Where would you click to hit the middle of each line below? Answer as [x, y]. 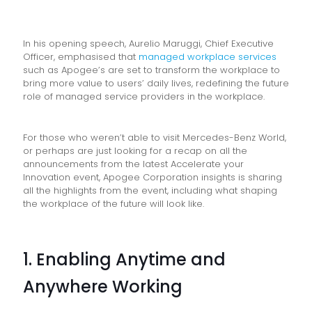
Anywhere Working [103, 286]
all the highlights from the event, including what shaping [150, 190]
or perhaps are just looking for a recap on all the [135, 150]
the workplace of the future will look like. [115, 203]
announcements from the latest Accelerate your [133, 164]
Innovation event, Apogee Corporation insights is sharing [153, 177]
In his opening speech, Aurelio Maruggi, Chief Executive [148, 43]
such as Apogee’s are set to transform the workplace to [151, 70]
